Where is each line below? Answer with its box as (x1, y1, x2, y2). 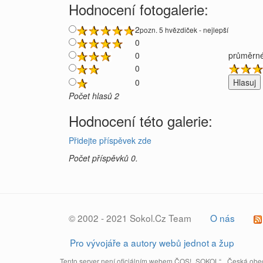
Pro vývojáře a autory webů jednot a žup (70, 236, 234, 249)
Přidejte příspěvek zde (69, 134, 151, 146)
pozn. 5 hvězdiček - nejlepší (140, 25, 228, 35)
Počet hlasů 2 (69, 90, 119, 102)
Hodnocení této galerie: (69, 110, 213, 131)
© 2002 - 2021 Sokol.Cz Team (69, 211, 191, 224)
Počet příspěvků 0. (69, 152, 138, 164)
